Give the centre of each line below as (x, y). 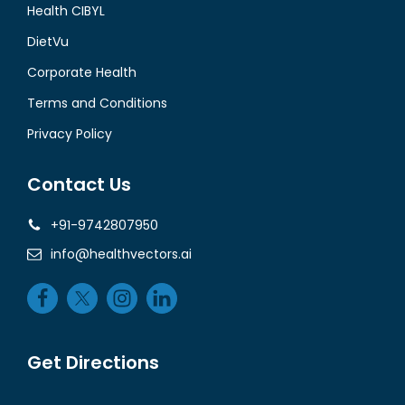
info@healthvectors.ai (121, 254)
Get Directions (93, 363)
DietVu (48, 42)
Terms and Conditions (97, 104)
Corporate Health (82, 73)
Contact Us (79, 185)
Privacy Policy (70, 134)
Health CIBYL (66, 11)
